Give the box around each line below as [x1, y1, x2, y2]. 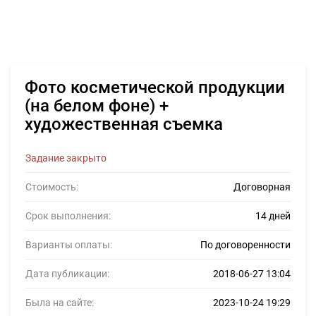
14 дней [255, 210, 291, 221]
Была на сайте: [25, 297, 94, 308]
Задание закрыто [25, 152, 107, 164]
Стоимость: [25, 181, 78, 193]
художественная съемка [25, 114, 223, 134]
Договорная [233, 181, 291, 193]
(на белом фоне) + [25, 96, 169, 116]
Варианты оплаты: [25, 239, 112, 250]
